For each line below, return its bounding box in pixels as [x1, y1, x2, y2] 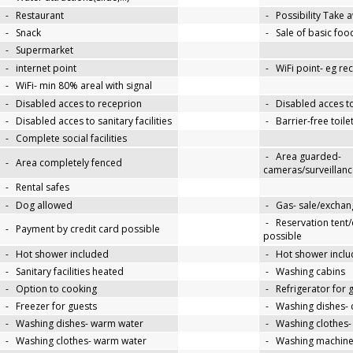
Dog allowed [16, 199, 72, 213]
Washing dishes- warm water [16, 317, 143, 331]
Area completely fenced [16, 156, 122, 170]
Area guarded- [276, 150, 341, 164]
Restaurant [16, 9, 64, 23]
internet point [16, 61, 76, 76]
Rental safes [16, 180, 69, 195]
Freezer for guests [16, 299, 97, 314]
